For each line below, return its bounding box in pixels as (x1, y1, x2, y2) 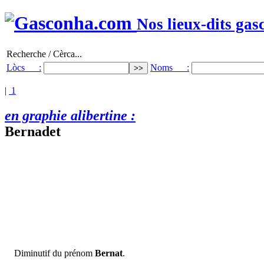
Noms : (150, 62, 189, 72)
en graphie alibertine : (5, 107, 136, 123)
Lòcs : (6, 62, 41, 72)
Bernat (95, 247, 123, 258)
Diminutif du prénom (14, 247, 95, 258)
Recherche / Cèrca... (6, 48, 82, 59)
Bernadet (5, 123, 61, 139)
